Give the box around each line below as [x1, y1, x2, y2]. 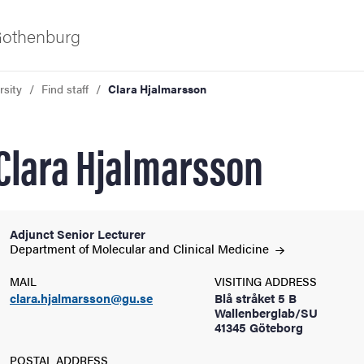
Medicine [218, 240, 272, 257]
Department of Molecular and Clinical [10, 240, 218, 257]
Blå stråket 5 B [214, 289, 297, 306]
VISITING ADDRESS [214, 273, 317, 289]
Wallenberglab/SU [214, 304, 318, 321]
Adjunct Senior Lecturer [10, 225, 145, 242]
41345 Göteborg [214, 318, 303, 336]
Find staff [41, 80, 89, 97]
